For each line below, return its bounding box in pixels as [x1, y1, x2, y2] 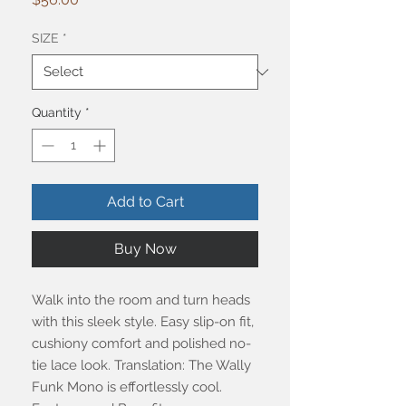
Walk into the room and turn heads [32, 292, 250, 309]
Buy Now [113, 240, 177, 258]
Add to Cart [106, 193, 184, 211]
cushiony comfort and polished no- [32, 335, 251, 353]
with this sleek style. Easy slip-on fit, [32, 314, 254, 331]
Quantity [32, 105, 82, 121]
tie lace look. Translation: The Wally [32, 357, 251, 374]
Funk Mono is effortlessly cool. [32, 379, 222, 396]
